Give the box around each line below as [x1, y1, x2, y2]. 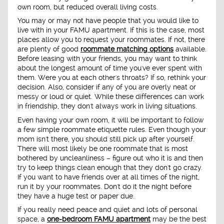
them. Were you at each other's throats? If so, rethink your [17, 73, 206, 82]
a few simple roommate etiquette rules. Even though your [17, 125, 206, 133]
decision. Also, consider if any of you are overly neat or [17, 83, 196, 91]
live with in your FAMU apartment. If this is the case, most [17, 26, 204, 34]
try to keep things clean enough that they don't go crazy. [17, 163, 202, 171]
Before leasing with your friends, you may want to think [17, 54, 197, 63]
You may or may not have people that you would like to [17, 16, 198, 25]
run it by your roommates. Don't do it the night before [17, 182, 191, 190]
